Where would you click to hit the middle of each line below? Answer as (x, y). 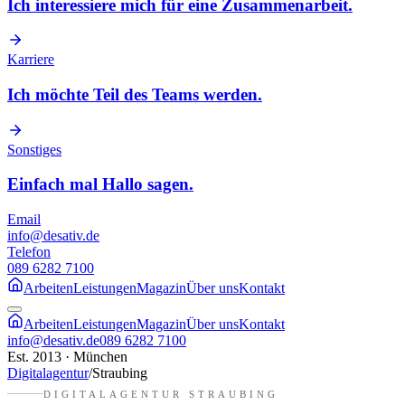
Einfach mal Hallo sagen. (100, 184)
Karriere (31, 60)
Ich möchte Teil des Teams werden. (135, 94)
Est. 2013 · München (67, 357)
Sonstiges (34, 149)
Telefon (29, 252)
